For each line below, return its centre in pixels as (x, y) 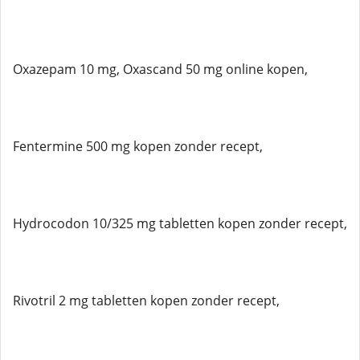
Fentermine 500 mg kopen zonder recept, (138, 146)
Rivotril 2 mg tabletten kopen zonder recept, (146, 301)
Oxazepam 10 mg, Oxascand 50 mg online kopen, (160, 69)
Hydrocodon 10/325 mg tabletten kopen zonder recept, (180, 223)
